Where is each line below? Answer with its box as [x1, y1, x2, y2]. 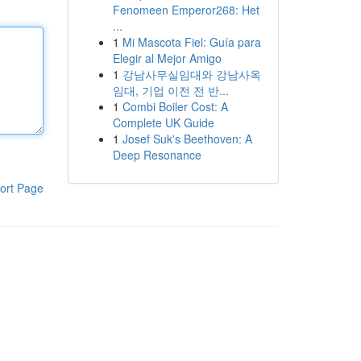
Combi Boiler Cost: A [122, 98, 228, 114]
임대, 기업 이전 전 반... [112, 82, 229, 98]
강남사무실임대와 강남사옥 [122, 66, 261, 82]
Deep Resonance [112, 147, 201, 163]
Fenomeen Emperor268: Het [112, 2, 259, 18]
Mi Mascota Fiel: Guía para [122, 34, 261, 50]
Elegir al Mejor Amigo [112, 50, 222, 66]
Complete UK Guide [112, 114, 214, 131]
